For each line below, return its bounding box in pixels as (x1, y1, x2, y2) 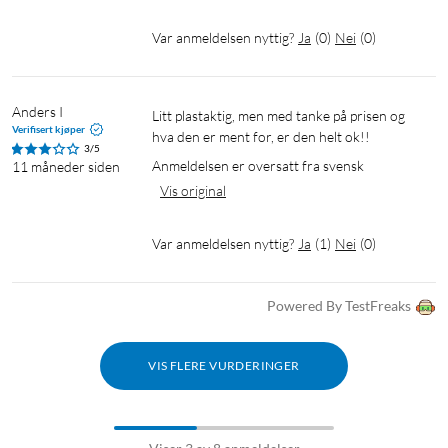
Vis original (160, 182, 226, 200)
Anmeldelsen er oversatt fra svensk (152, 157, 364, 175)
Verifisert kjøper (12, 123, 85, 136)
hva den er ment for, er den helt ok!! (152, 128, 370, 146)
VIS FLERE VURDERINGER (148, 358, 300, 374)
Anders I (12, 103, 63, 121)
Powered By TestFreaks (267, 297, 411, 315)
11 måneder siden (12, 158, 120, 176)
